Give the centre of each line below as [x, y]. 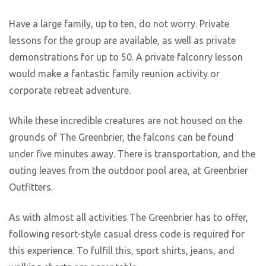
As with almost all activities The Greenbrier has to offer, [129, 217]
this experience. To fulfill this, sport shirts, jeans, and [122, 250]
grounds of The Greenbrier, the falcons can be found [121, 137]
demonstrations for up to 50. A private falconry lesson [126, 57]
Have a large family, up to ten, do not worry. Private [119, 24]
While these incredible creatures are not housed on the [126, 121]
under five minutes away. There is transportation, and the [132, 154]
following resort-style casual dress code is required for [127, 234]
